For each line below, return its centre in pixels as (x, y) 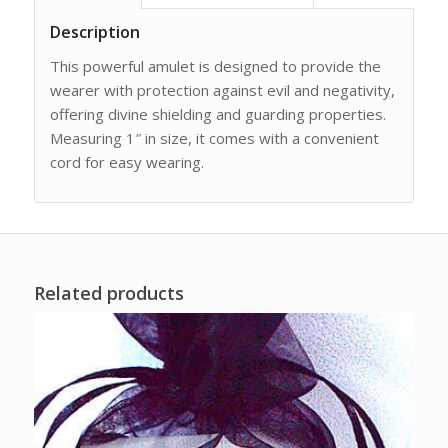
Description (94, 32)
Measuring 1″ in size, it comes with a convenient (214, 138)
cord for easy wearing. (126, 162)
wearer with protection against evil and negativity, (222, 90)
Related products (108, 292)
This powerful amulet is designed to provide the (215, 66)
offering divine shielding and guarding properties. (217, 114)
